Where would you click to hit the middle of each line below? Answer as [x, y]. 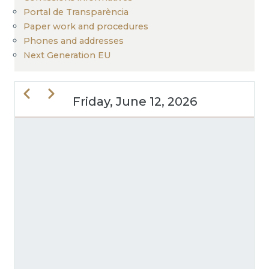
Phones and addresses [74, 41]
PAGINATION [70, 132]
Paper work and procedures [86, 26]
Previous [39, 92]
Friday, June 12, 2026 [134, 101]
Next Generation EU [67, 55]
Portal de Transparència [76, 12]
